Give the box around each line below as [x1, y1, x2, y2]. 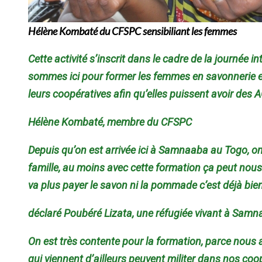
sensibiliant [143, 24, 189, 37]
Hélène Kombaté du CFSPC [28, 24, 141, 37]
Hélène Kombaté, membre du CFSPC [28, 115, 192, 128]
